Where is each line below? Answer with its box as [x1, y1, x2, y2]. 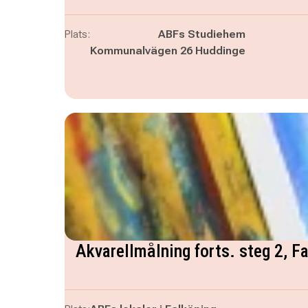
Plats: [64, 27, 90, 41]
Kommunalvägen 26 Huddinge [89, 44, 245, 57]
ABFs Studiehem [157, 27, 245, 41]
